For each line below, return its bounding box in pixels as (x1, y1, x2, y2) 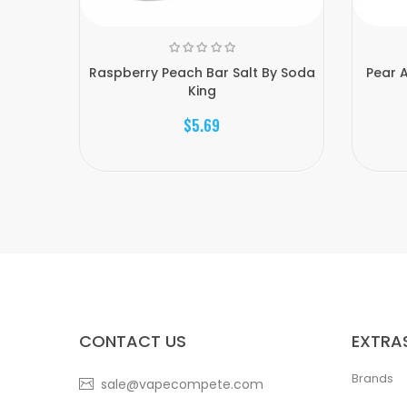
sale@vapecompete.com (101, 375, 263, 393)
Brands (352, 370, 393, 387)
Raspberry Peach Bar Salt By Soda (88, 64, 315, 82)
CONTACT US (79, 330, 186, 352)
